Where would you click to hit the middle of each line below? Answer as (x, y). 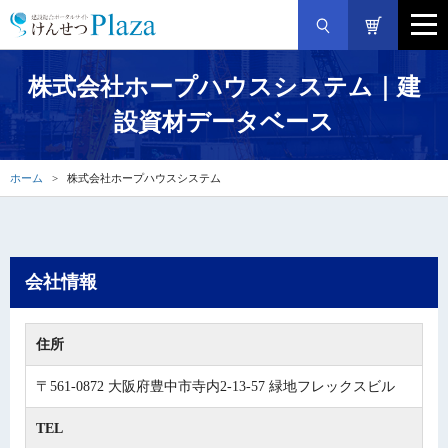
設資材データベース (224, 122)
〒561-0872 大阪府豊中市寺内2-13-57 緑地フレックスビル (215, 386)
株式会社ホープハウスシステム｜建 (224, 87)
